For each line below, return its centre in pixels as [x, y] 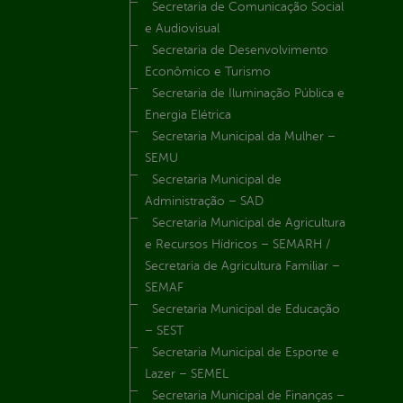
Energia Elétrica [188, 115]
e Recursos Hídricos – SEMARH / [237, 245]
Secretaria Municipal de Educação [246, 309]
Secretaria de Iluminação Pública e [248, 94]
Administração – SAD [204, 201]
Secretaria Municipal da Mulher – [244, 137]
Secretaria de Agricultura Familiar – [242, 266]
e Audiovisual [182, 29]
